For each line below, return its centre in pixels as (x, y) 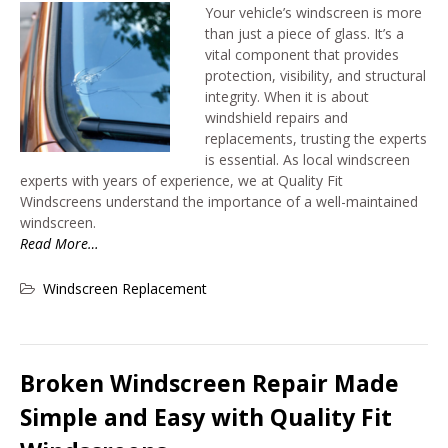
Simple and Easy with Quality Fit (206, 417)
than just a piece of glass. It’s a (304, 33)
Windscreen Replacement (124, 288)
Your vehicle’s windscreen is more (313, 12)
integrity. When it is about (287, 96)
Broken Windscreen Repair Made (209, 383)
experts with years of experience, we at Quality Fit (181, 180)
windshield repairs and (276, 117)
